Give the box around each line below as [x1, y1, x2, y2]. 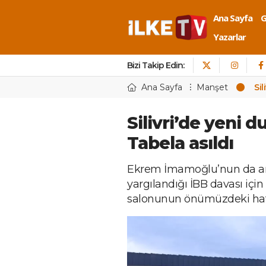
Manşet [197, 82, 228, 93]
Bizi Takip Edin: [127, 60, 184, 71]
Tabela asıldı [127, 132, 233, 153]
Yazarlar [213, 31, 246, 43]
